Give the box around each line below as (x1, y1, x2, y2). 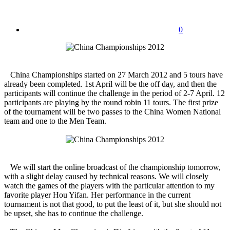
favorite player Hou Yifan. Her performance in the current (4, 190, 190, 199)
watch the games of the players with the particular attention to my (4, 181, 215, 190)
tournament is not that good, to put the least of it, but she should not (4, 199, 221, 208)
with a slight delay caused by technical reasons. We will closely (4, 171, 208, 181)
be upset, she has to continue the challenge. (4, 208, 143, 218)
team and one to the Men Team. (4, 116, 106, 125)
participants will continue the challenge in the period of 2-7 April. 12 (4, 88, 225, 98)
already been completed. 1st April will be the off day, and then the (4, 79, 217, 88)
